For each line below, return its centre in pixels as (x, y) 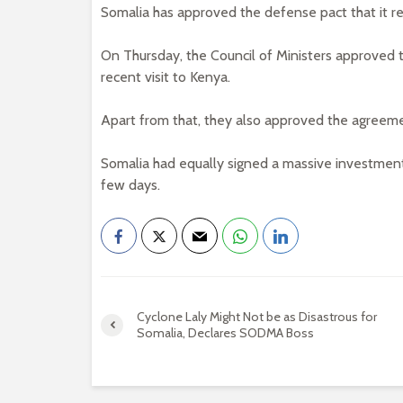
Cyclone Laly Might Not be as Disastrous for (257, 317)
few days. (130, 185)
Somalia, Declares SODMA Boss (225, 333)
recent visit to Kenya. (166, 77)
